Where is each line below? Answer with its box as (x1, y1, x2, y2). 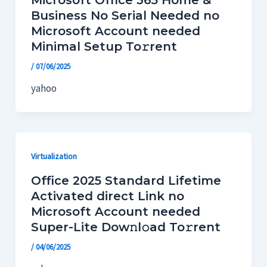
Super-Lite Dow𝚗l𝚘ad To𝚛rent (30, 219, 221, 234)
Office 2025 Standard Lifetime (30, 173, 221, 188)
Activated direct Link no (30, 188, 184, 203)
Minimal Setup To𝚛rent (30, 39, 177, 54)
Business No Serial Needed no (30, 8, 219, 23)
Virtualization (30, 151, 77, 162)
